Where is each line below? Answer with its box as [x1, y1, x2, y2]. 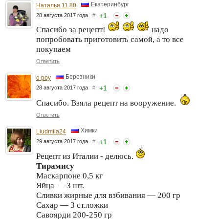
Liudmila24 [36, 128, 66, 135]
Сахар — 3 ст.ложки [36, 200, 108, 210]
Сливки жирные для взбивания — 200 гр [36, 190, 180, 200]
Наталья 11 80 [36, 1, 76, 9]
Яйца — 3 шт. [36, 180, 84, 190]
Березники [66, 73, 95, 81]
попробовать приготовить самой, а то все [36, 34, 184, 44]
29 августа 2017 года [36, 138, 92, 144]
